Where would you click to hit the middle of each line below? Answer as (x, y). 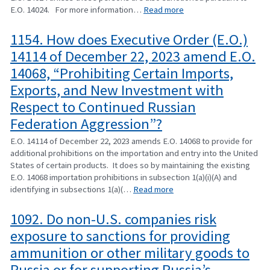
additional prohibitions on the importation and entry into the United (134, 153)
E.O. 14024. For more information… (77, 10)
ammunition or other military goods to (130, 253)
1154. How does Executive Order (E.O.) (129, 39)
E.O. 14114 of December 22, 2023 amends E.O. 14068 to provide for (131, 141)
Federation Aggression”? (86, 124)
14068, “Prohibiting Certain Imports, (122, 73)
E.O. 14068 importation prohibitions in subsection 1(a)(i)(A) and (124, 177)
